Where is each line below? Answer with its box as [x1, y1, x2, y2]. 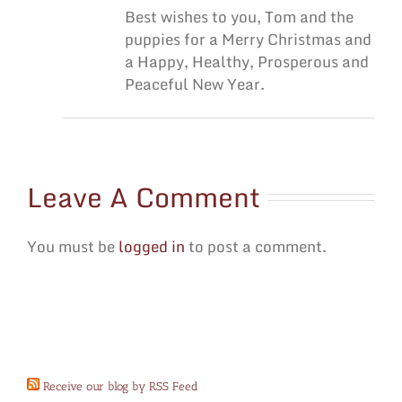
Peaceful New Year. [125, 71, 265, 96]
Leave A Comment [27, 174, 260, 219]
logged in [118, 233, 185, 258]
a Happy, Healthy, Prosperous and [125, 48, 369, 74]
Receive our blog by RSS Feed [43, 380, 198, 394]
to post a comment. [185, 233, 327, 258]
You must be [27, 233, 118, 258]
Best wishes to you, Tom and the [125, 4, 354, 29]
